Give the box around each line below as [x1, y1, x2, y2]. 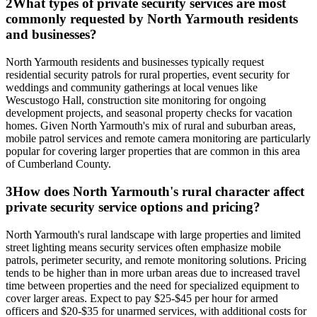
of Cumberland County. [6, 158, 111, 171]
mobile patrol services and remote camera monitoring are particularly [6, 132, 311, 145]
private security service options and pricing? [6, 199, 260, 214]
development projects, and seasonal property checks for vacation [6, 107, 292, 120]
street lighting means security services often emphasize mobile [6, 241, 281, 253]
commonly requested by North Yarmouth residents [6, 11, 298, 27]
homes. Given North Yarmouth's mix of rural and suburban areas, [6, 120, 296, 132]
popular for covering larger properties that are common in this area [6, 145, 300, 158]
